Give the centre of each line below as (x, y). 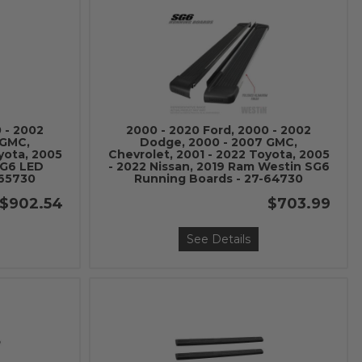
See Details (219, 239)
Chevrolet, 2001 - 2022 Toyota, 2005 (219, 154)
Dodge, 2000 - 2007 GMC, (219, 142)
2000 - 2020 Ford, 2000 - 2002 (219, 130)
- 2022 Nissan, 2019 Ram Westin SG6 (219, 166)
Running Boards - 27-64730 (219, 179)
